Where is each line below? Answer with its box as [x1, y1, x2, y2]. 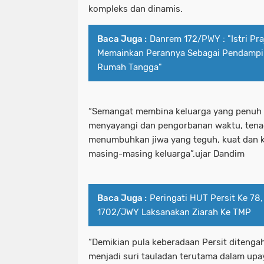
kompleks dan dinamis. [88, 3, 185, 14]
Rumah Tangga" [97, 61, 162, 72]
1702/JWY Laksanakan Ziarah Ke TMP [97, 206, 251, 217]
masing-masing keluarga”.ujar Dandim [88, 148, 245, 159]
